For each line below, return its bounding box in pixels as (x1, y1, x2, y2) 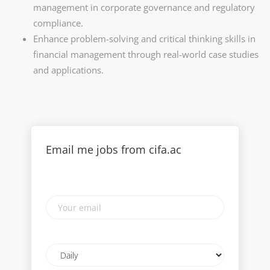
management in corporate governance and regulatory (33, 1, 255, 13)
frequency (45, 255, 87, 266)
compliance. (33, 17, 83, 29)
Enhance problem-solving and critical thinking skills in (33, 33, 256, 45)
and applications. (33, 64, 104, 76)
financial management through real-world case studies (33, 48, 259, 60)
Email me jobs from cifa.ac (46, 142, 182, 157)
